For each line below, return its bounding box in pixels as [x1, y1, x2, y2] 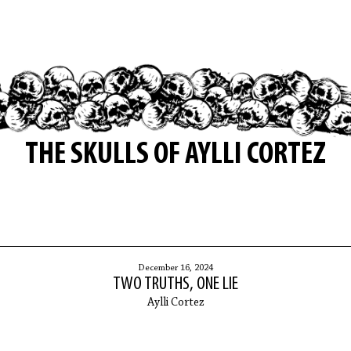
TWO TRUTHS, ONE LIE [113, 274, 238, 294]
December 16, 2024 [138, 262, 213, 273]
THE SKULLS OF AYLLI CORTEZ [25, 139, 326, 171]
